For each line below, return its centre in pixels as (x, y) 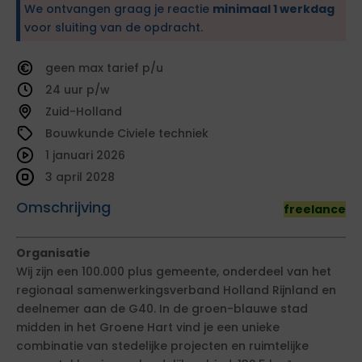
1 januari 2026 (85, 155)
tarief (124, 68)
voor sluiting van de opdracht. (114, 27)
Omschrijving (63, 207)
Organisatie (53, 253)
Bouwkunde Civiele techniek (127, 133)
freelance (315, 209)
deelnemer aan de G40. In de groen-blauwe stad (162, 309)
